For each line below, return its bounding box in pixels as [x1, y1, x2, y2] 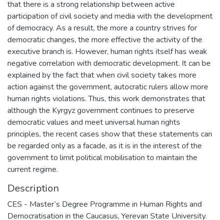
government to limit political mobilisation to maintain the [7, 152, 197, 163]
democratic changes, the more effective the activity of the [7, 34, 202, 45]
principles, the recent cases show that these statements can [7, 128, 212, 139]
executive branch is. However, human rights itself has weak [7, 46, 207, 57]
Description [7, 181, 59, 195]
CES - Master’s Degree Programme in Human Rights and [7, 198, 202, 210]
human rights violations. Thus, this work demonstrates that [7, 93, 205, 104]
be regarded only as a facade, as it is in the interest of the [7, 140, 202, 151]
